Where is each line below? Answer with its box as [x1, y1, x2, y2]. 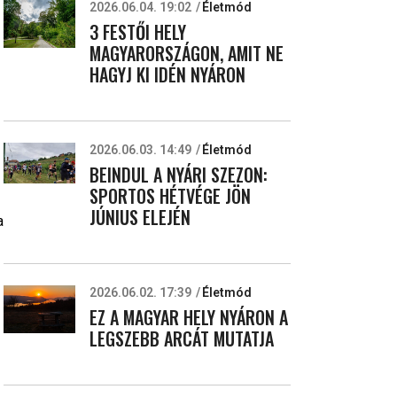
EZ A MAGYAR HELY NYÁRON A [90, 304, 288, 331]
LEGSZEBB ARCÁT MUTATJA [90, 325, 274, 352]
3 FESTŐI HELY [90, 19, 186, 45]
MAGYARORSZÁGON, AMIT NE [90, 40, 284, 66]
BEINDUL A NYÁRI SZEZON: [90, 161, 268, 188]
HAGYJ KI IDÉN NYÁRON [90, 61, 245, 88]
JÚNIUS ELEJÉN [90, 204, 191, 230]
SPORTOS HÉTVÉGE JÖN [90, 183, 251, 209]
